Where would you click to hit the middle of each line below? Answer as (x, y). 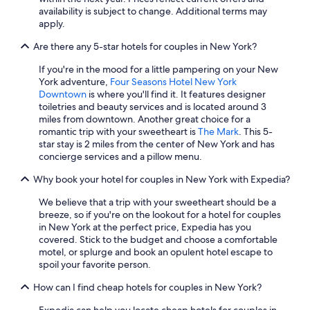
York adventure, (74, 82)
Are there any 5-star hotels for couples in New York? (145, 46)
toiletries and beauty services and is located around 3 (153, 107)
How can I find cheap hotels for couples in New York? (147, 287)
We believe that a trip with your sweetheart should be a (157, 202)
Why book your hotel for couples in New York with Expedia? (162, 179)
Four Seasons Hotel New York (173, 82)
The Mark (218, 131)
